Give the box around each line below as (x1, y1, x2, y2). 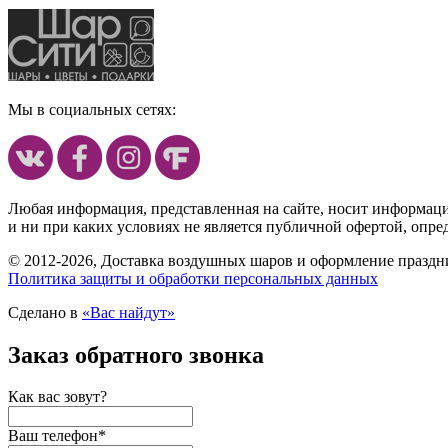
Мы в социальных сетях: (8, 100, 176, 118)
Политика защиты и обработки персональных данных (8, 269, 378, 287)
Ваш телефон (8, 427, 98, 445)
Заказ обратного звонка (8, 341, 264, 368)
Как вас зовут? (8, 388, 107, 406)
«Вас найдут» (82, 303, 175, 321)
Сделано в (8, 303, 82, 321)
